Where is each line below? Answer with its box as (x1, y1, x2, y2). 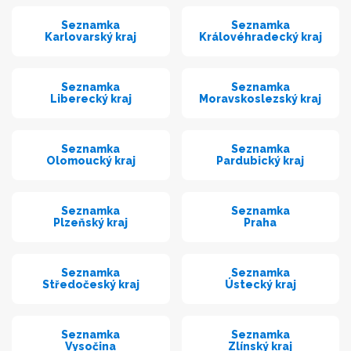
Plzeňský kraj (53, 216, 128, 230)
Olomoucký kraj (45, 154, 136, 168)
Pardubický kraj (216, 154, 305, 168)
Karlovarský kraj (45, 31, 137, 44)
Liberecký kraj (49, 92, 132, 106)
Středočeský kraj (42, 278, 139, 291)
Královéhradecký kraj (198, 31, 322, 44)
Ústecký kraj (224, 278, 296, 291)
